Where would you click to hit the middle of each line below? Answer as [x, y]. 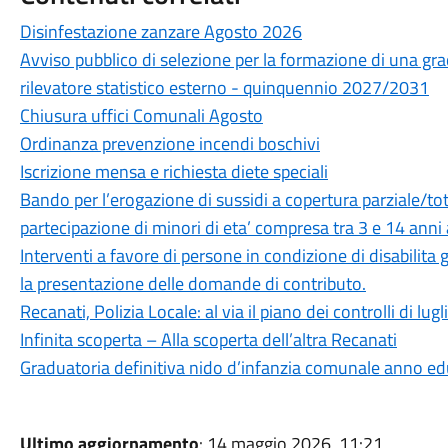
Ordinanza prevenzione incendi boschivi [169, 143]
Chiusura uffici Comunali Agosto [141, 115]
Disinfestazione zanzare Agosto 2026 [160, 31]
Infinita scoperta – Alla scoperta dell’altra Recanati [208, 339]
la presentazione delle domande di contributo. [192, 283]
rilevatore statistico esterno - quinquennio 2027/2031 [224, 87]
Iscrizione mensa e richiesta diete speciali [173, 171]
